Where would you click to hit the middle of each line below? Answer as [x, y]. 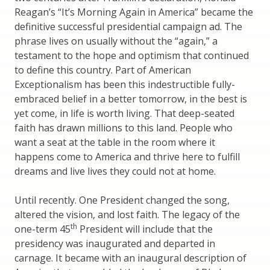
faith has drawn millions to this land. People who [124, 128]
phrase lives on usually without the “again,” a [116, 41]
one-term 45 [42, 229]
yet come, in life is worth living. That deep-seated [124, 114]
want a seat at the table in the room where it [115, 143]
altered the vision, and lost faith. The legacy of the [127, 215]
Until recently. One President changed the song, [122, 200]
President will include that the [145, 229]
